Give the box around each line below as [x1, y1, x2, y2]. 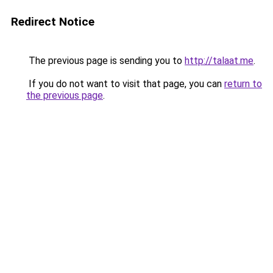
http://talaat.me [185, 55, 253, 66]
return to [224, 78, 262, 90]
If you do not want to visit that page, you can [26, 78, 224, 90]
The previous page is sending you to [26, 55, 185, 66]
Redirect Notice [11, 15, 94, 29]
